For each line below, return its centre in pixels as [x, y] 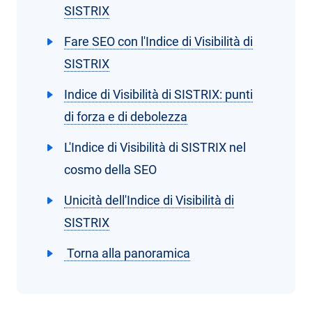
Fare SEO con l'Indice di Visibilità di [158, 42]
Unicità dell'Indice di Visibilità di [149, 201]
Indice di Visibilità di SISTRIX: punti [158, 95]
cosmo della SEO [110, 170]
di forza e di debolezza [126, 117]
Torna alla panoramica [127, 253]
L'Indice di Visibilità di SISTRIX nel [155, 148]
